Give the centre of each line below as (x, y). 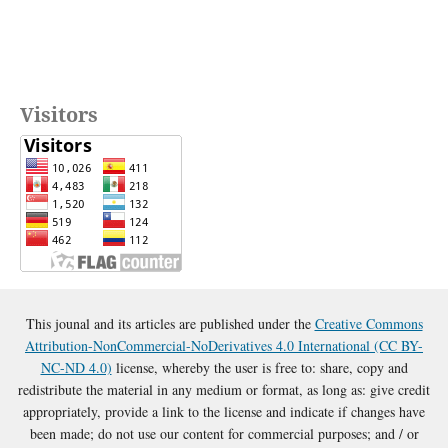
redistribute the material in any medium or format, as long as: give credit (224, 390)
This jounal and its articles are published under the (170, 324)
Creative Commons (368, 324)
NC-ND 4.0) (76, 368)
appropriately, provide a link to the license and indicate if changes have (224, 412)
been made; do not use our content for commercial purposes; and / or (224, 434)
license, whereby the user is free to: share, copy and (259, 368)
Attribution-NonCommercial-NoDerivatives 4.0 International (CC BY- (224, 346)
